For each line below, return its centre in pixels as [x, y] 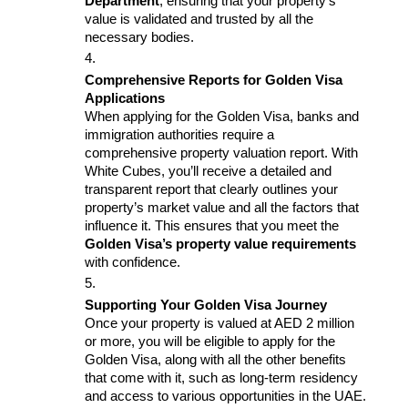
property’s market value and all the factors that [222, 207]
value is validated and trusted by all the [199, 19]
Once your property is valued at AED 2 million [219, 323]
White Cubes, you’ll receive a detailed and [208, 171]
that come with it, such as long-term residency [221, 377]
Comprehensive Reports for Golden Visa [214, 80]
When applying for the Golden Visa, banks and [222, 116]
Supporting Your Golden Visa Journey [206, 305]
